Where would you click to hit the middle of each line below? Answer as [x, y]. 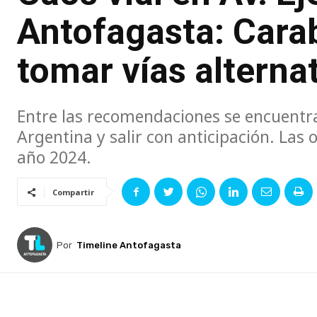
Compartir [73, 192]
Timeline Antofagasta [129, 245]
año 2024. [54, 157]
